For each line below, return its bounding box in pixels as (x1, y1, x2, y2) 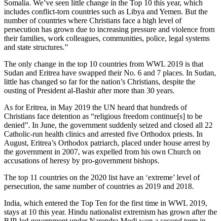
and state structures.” (4, 42, 68, 51)
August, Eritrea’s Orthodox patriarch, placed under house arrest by (4, 138, 210, 147)
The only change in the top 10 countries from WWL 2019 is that (4, 59, 203, 68)
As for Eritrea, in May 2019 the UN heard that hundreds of (4, 103, 187, 111)
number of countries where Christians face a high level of (4, 16, 182, 25)
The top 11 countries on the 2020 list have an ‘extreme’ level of (4, 173, 200, 182)
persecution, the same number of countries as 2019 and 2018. (4, 182, 194, 190)
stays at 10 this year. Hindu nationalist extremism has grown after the (4, 207, 217, 216)
